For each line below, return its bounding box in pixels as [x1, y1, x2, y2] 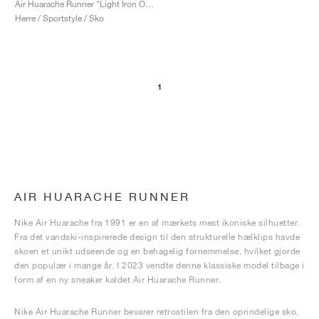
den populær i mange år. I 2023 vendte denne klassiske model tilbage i [14, 260, 305, 271]
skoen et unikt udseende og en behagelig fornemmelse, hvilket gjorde [14, 246, 300, 256]
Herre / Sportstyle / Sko [15, 12, 104, 23]
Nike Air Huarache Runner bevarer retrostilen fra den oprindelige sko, [14, 306, 299, 317]
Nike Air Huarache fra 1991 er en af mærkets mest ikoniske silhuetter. [14, 217, 300, 228]
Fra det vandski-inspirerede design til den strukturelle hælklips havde [14, 231, 300, 242]
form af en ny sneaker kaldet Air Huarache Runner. [14, 274, 221, 285]
